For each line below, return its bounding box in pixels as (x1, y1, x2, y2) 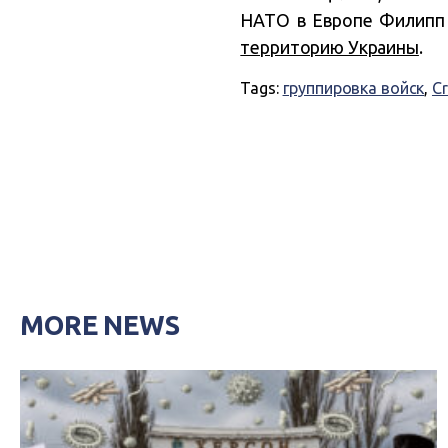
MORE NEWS (20, 310, 180, 341)
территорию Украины (240, 37, 419, 58)
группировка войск (282, 79, 425, 98)
